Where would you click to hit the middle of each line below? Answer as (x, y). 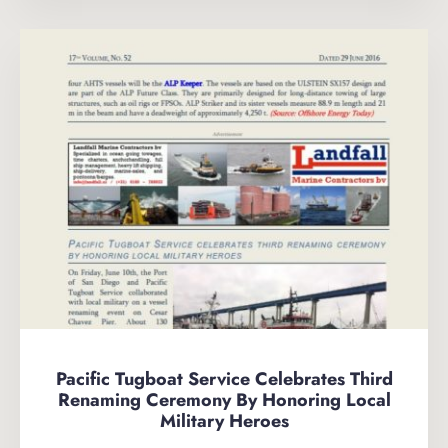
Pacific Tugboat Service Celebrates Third (224, 379)
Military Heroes (224, 421)
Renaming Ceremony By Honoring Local (224, 400)
